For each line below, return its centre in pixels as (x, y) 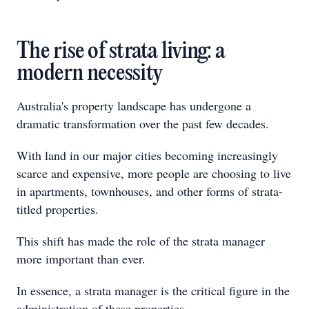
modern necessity (89, 74)
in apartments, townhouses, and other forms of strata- (150, 191)
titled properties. (58, 209)
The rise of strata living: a (121, 52)
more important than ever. (81, 259)
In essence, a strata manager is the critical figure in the (153, 290)
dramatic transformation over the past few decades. (143, 123)
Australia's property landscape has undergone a (134, 106)
